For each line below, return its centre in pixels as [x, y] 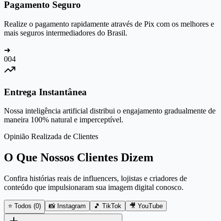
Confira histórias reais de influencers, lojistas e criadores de [95, 179]
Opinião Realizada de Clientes [51, 137]
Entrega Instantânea [45, 92]
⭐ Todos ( [22, 206]
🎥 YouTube [146, 206]
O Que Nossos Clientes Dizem [79, 158]
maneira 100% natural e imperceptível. [64, 120]
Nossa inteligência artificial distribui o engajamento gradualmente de [110, 111]
